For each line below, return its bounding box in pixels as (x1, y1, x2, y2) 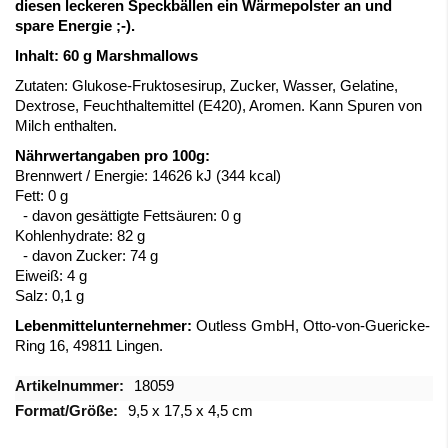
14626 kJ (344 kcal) (152, 168, 281, 184)
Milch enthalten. (15, 118, 117, 134)
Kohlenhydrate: (15, 228, 117, 244)
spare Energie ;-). (15, 18, 135, 34)
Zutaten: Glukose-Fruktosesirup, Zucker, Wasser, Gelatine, (15, 78, 398, 94)
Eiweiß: (15, 268, 67, 284)
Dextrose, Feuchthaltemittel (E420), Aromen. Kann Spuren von (15, 98, 422, 114)
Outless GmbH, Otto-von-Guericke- (192, 318, 430, 334)
